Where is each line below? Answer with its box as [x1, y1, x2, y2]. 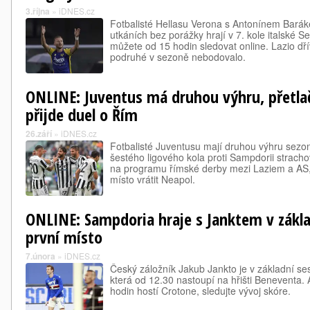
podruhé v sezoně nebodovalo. [110, 50, 246, 64]
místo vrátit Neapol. [110, 172, 195, 186]
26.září [26, 127, 52, 140]
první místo [26, 226, 102, 248]
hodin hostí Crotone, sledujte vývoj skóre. [110, 284, 291, 298]
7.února [26, 250, 55, 262]
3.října [26, 5, 50, 17]
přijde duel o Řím [26, 103, 138, 126]
